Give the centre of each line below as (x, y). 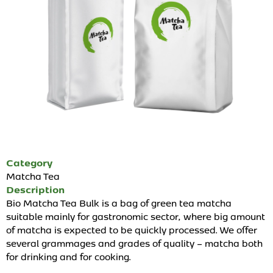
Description (35, 190)
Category (29, 163)
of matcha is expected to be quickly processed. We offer (132, 230)
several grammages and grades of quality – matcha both (134, 243)
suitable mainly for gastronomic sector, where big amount (136, 216)
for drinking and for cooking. (70, 257)
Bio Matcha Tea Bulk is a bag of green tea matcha (119, 203)
